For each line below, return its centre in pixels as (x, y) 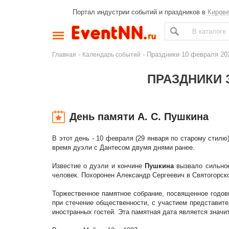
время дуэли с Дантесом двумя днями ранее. (123, 147)
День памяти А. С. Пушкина (139, 117)
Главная (64, 54)
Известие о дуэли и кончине (97, 166)
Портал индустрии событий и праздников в (140, 12)
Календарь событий (111, 54)
